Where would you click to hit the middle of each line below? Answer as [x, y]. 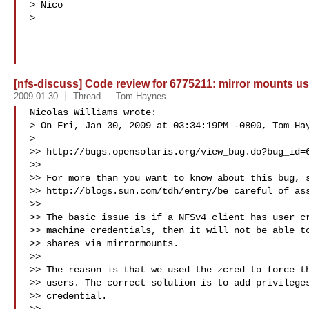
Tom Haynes [141, 96]
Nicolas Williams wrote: [93, 112]
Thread [87, 96]
